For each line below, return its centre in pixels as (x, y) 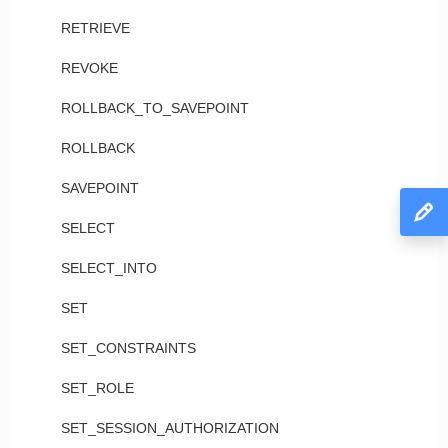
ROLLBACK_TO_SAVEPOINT (154, 108)
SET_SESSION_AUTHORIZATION (169, 428)
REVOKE (89, 68)
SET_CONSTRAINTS (128, 348)
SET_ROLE (97, 388)
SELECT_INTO (108, 268)
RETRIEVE (95, 28)
